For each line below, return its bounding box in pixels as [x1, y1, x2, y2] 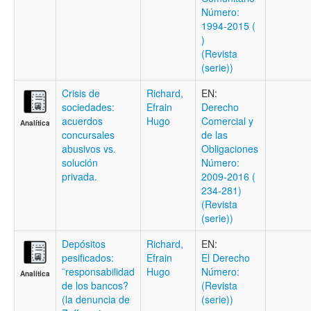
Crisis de [62, 86, 100, 100]
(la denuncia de [62, 292, 130, 306]
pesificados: [62, 251, 114, 264]
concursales [62, 128, 115, 142]
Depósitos [62, 237, 106, 251]
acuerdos [62, 114, 103, 128]
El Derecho [201, 251, 250, 264]
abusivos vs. [62, 142, 116, 155]
